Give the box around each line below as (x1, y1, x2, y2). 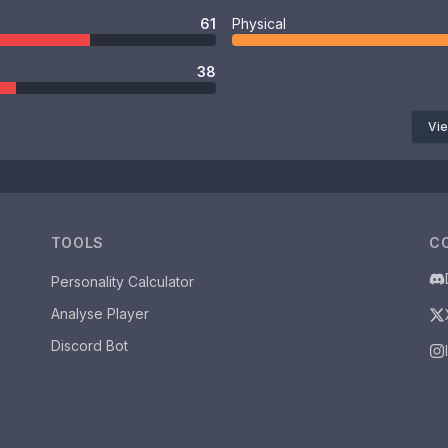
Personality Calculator (50, 273, 194, 290)
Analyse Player (50, 305, 149, 322)
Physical (232, 15, 286, 32)
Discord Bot (50, 337, 128, 354)
